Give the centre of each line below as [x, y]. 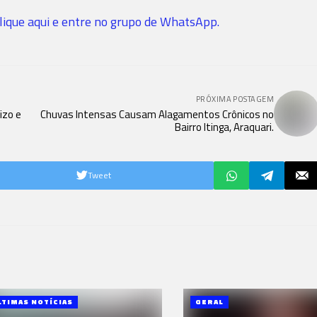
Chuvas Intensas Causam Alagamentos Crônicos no [157, 114]
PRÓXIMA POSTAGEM [235, 99]
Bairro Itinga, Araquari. [224, 127]
